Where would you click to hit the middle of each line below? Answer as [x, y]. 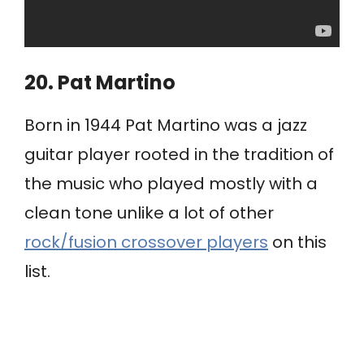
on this [297, 243]
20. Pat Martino [100, 83]
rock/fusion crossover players [146, 243]
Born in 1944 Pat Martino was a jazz [166, 126]
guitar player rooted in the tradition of [179, 155]
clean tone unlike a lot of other [149, 213]
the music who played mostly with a [171, 184]
